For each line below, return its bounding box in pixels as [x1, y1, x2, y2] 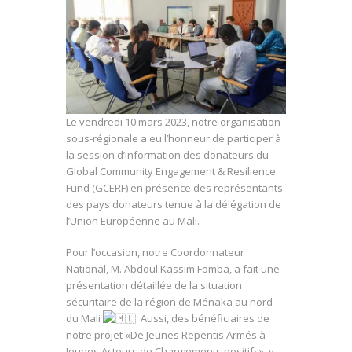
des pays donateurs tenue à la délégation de [66, 196, 281, 211]
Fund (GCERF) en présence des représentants [66, 180, 283, 195]
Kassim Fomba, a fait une [160, 262, 280, 277]
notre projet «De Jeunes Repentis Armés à [66, 328, 266, 343]
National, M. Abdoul [66, 262, 160, 277]
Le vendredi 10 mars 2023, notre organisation [66, 114, 280, 129]
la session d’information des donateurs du [66, 147, 269, 162]
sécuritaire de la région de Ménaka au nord [66, 295, 273, 310]
